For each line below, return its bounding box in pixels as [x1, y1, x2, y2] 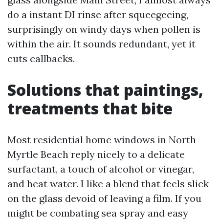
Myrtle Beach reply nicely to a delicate [7, 148, 185, 160]
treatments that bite [7, 98, 173, 119]
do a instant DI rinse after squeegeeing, [7, 8, 188, 21]
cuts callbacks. [7, 52, 75, 65]
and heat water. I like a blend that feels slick [7, 177, 209, 190]
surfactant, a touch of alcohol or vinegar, [7, 163, 194, 175]
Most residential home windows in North [7, 133, 196, 146]
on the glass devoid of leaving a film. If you [7, 192, 201, 204]
